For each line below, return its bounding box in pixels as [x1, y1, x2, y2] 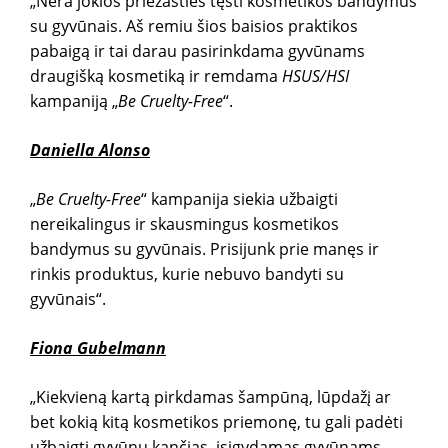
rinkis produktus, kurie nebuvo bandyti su [30, 263, 344, 285]
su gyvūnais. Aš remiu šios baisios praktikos [30, 15, 358, 37]
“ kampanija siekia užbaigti [141, 188, 338, 210]
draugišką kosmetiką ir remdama [30, 65, 282, 87]
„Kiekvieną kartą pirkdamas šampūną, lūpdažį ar [30, 386, 391, 408]
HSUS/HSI [282, 65, 349, 87]
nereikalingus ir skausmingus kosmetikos [30, 213, 339, 235]
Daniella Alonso [30, 139, 150, 161]
